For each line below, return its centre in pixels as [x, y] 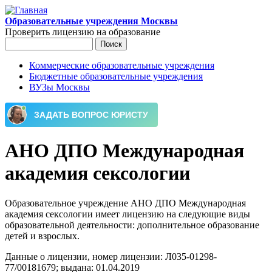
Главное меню [51, 80]
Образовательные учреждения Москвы [91, 21]
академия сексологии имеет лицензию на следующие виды [127, 214]
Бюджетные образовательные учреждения [116, 76]
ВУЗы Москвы [59, 87]
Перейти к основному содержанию [78, 10]
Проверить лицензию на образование [83, 32]
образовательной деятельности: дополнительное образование [132, 225]
